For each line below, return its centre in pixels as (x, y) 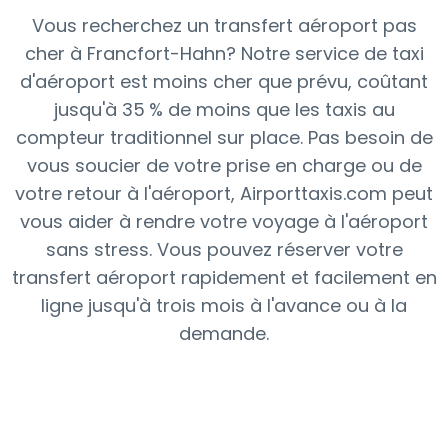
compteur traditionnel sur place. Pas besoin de (224, 137)
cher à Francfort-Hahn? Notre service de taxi (224, 53)
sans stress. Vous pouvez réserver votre (224, 249)
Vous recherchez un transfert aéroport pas (224, 25)
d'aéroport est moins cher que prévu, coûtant (224, 81)
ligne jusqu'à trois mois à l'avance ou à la (224, 305)
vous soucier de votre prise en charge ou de (224, 165)
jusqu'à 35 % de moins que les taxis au (224, 109)
